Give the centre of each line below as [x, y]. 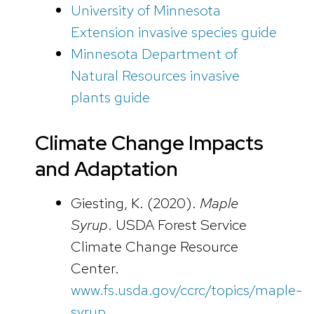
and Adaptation [107, 169]
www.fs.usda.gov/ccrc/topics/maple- [186, 289]
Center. [95, 268]
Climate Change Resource [154, 246]
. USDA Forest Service [177, 224]
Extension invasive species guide [173, 32]
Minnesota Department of [154, 53]
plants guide [110, 97]
